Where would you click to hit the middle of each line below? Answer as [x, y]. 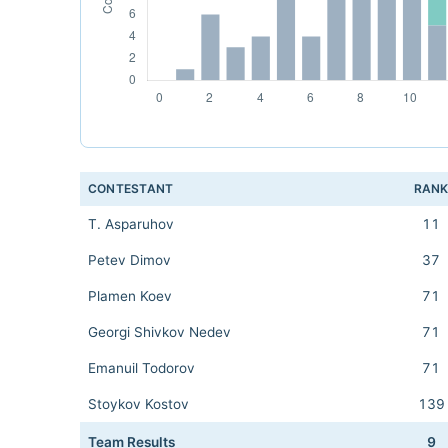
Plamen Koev [130, 296]
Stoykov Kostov [138, 404]
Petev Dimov [129, 260]
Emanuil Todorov [141, 368]
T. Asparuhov [131, 224]
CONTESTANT [131, 188]
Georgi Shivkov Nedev [159, 332]
